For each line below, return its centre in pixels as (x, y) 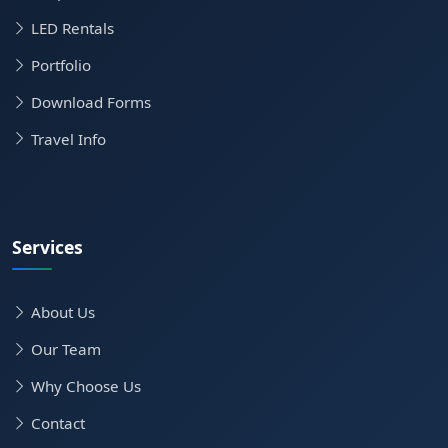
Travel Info (68, 138)
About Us (63, 312)
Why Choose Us (86, 385)
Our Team (66, 349)
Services (47, 246)
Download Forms (91, 101)
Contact (58, 422)
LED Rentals (72, 28)
